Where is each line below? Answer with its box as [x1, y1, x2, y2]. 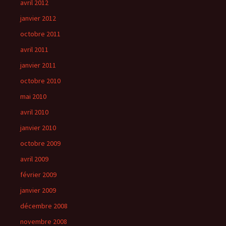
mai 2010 [20, 92, 46, 101]
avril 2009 [20, 154, 48, 163]
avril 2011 [20, 45, 48, 54]
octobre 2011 [20, 29, 61, 38]
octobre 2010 [20, 76, 61, 85]
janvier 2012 [20, 14, 56, 23]
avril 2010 [20, 107, 48, 117]
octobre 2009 [20, 139, 61, 148]
